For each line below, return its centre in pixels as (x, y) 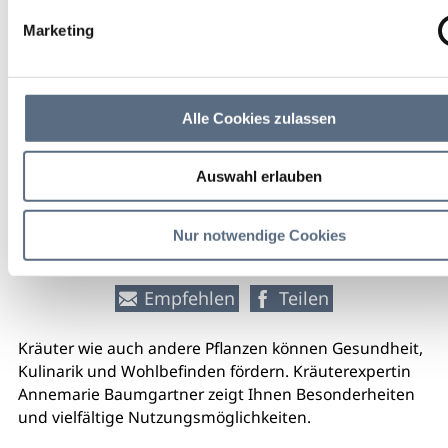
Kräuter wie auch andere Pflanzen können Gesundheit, (220, 347)
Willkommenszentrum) (224, 64)
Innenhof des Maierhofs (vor (224, 38)
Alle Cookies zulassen (259, 118)
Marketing (58, 30)
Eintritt (224, 162)
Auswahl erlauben (259, 176)
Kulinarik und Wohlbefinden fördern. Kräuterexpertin (214, 370)
